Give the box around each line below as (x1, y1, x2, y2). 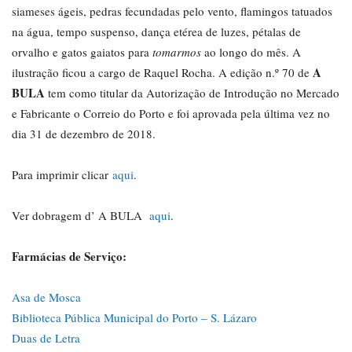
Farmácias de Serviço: (12, 247, 126, 265)
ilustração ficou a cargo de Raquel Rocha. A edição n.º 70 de (12, 64, 313, 80)
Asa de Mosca (12, 288, 81, 305)
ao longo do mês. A (201, 43, 301, 60)
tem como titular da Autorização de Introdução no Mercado (45, 84, 339, 101)
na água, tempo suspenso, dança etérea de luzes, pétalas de (12, 23, 301, 39)
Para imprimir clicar (12, 166, 112, 182)
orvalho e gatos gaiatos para (12, 43, 152, 60)
